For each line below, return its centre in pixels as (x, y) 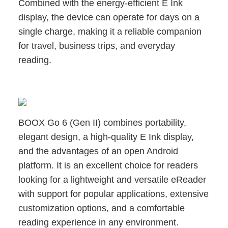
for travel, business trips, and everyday (97, 46)
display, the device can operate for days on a (109, 17)
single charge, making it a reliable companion (110, 31)
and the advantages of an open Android (98, 151)
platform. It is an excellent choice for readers (108, 165)
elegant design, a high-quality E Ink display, (106, 137)
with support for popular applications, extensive (113, 194)
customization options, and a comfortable (102, 208)
